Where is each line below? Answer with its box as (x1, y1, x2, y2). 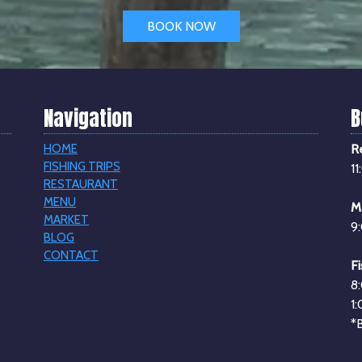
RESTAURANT (43, 176, 118, 192)
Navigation (43, 103, 133, 134)
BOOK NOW (146, 19, 216, 35)
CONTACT (43, 247, 99, 263)
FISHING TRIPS (43, 158, 120, 174)
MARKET (43, 212, 89, 227)
